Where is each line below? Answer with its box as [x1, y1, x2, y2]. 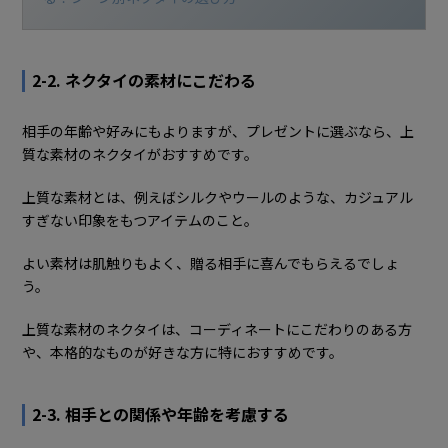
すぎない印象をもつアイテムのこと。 [22, 209, 259, 230]
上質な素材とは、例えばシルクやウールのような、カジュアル [22, 186, 414, 207]
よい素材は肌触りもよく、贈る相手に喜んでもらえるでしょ [22, 252, 400, 273]
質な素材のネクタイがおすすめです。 [22, 143, 259, 164]
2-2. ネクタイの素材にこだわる [32, 67, 257, 92]
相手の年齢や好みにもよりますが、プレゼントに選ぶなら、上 [22, 120, 415, 141]
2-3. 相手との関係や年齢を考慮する [32, 401, 290, 426]
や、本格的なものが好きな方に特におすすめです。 [22, 341, 344, 362]
